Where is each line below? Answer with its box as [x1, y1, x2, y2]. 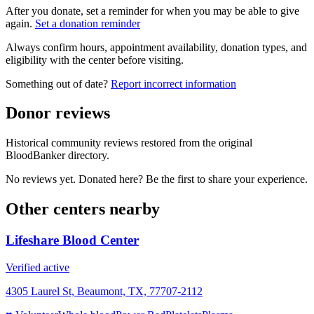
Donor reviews [6, 104, 110, 123]
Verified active [6, 261, 69, 273]
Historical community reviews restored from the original [6, 137, 252, 149]
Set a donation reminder [35, 17, 140, 29]
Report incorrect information [111, 77, 236, 90]
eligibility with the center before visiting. [6, 53, 184, 66]
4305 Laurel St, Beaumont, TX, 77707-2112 [6, 285, 203, 297]
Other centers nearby [6, 200, 160, 219]
